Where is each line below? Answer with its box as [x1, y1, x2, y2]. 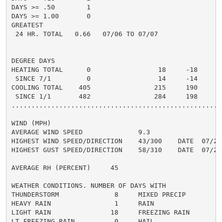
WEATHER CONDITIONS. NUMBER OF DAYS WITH [11, 181, 166, 189]
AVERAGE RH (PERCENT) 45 [11, 164, 118, 171]
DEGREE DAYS [11, 56, 55, 64]
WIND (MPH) [11, 119, 51, 127]
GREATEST [11, 21, 43, 29]
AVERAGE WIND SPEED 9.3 [11, 128, 150, 136]
